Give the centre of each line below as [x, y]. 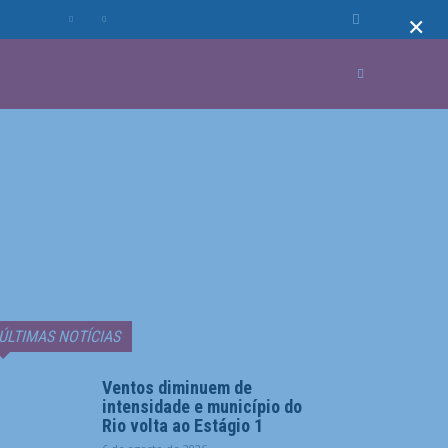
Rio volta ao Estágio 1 [182, 425]
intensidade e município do [202, 406]
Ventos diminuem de [177, 387]
